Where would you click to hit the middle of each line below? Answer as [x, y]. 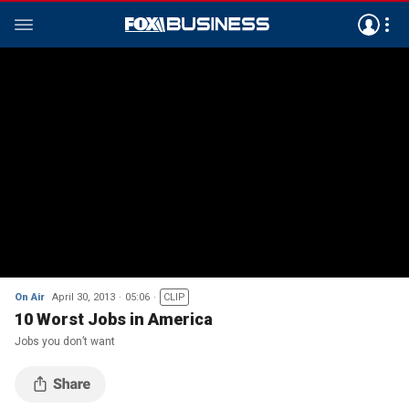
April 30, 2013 [84, 297]
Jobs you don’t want [65, 341]
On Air [30, 297]
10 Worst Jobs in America [114, 319]
